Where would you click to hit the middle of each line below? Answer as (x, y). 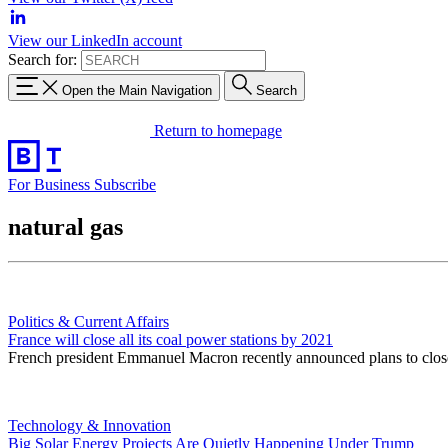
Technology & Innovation (89, 425)
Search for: (42, 59)
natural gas (65, 226)
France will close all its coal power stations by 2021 (170, 339)
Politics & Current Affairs (88, 321)
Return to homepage (218, 130)
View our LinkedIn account (95, 40)
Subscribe (125, 184)
